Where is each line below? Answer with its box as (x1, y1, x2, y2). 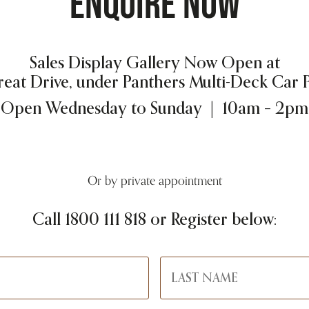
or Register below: (146, 206, 277, 233)
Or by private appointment (87, 170, 222, 191)
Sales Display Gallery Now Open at (29, 50, 280, 77)
